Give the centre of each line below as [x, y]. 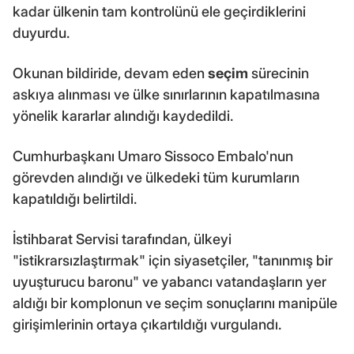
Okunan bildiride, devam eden [110, 73]
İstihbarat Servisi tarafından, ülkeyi [122, 239]
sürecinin [279, 73]
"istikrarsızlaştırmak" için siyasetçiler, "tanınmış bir [173, 260]
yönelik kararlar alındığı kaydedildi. [123, 115]
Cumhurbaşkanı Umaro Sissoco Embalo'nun [153, 156]
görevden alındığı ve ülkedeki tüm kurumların [156, 177]
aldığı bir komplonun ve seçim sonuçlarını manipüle [175, 303]
